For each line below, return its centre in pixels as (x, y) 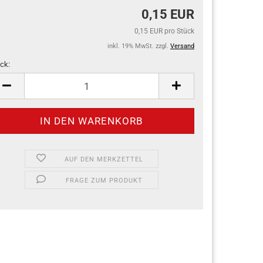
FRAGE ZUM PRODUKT (104, 181)
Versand (182, 46)
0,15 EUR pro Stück (164, 31)
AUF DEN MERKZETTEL (104, 159)
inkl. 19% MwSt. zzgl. (139, 46)
